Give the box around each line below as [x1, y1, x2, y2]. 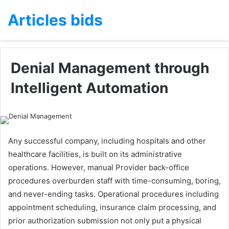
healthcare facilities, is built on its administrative [8, 149, 182, 159]
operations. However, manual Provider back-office [8, 163, 189, 172]
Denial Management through [11, 59, 209, 77]
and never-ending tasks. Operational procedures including [8, 189, 219, 199]
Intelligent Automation [11, 79, 168, 97]
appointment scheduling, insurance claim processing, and [8, 202, 216, 212]
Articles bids [8, 11, 103, 29]
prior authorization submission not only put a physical [8, 216, 201, 225]
